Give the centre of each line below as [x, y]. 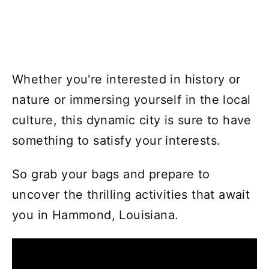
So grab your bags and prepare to [111, 174]
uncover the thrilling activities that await [131, 194]
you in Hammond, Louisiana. [95, 215]
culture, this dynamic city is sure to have [132, 120]
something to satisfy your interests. [116, 140]
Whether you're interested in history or [126, 79]
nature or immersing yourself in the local [131, 99]
